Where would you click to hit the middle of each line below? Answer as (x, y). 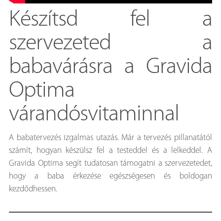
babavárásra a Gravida (110, 67)
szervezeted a (110, 43)
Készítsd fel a (110, 20)
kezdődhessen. (33, 189)
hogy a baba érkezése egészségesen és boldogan (110, 176)
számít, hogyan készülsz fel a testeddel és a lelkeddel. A (110, 150)
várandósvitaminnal (94, 114)
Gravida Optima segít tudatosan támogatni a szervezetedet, (110, 163)
